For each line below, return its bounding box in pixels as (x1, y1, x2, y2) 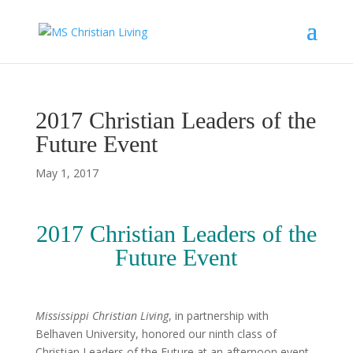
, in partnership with (168, 308, 269, 323)
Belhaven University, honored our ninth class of (35, 326, 277, 341)
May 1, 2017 (35, 165, 98, 180)
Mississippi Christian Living (35, 308, 169, 323)
